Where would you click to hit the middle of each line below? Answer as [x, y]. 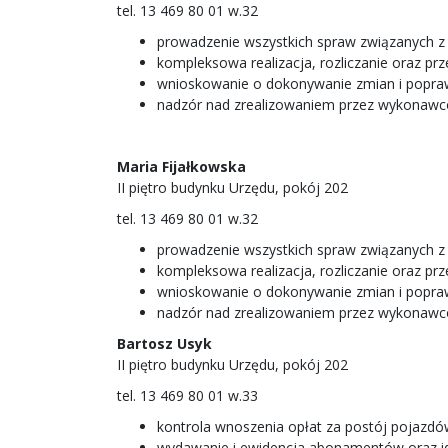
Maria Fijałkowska [181, 166]
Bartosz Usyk [164, 343]
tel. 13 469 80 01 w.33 [187, 395]
